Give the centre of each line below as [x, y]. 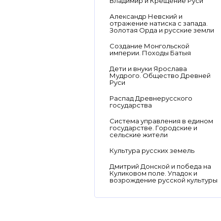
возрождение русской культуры [164, 180]
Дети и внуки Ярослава [148, 69]
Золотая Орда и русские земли [162, 30]
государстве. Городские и [153, 128]
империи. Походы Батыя [150, 53]
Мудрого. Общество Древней [160, 75]
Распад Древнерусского [151, 98]
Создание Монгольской [149, 46]
